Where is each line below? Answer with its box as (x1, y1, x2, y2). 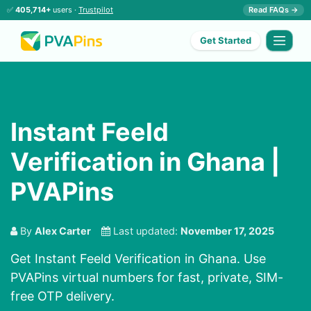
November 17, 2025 (180, 225, 274, 237)
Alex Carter (35, 225, 91, 237)
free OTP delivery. (10, 289, 115, 304)
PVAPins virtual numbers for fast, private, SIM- (10, 270, 283, 285)
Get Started (200, 35, 252, 47)
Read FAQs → (249, 5, 299, 15)
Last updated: (110, 225, 180, 237)
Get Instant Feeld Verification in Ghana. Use (10, 251, 266, 267)
